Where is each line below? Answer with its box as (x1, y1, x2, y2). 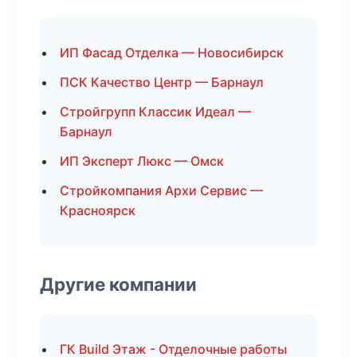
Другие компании (40, 273, 197, 295)
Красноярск (60, 202, 135, 218)
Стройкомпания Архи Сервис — (60, 182, 263, 198)
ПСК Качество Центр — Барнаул (60, 74, 264, 90)
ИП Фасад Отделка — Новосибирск (60, 45, 284, 61)
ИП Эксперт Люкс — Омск (60, 153, 224, 169)
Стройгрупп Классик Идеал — (60, 104, 251, 120)
